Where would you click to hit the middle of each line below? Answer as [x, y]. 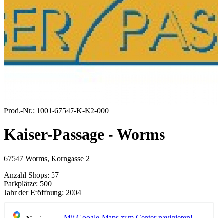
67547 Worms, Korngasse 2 [47, 158]
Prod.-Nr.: [19, 111]
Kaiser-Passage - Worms [84, 135]
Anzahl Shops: [27, 175]
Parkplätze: [21, 183]
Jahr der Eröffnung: [34, 192]
